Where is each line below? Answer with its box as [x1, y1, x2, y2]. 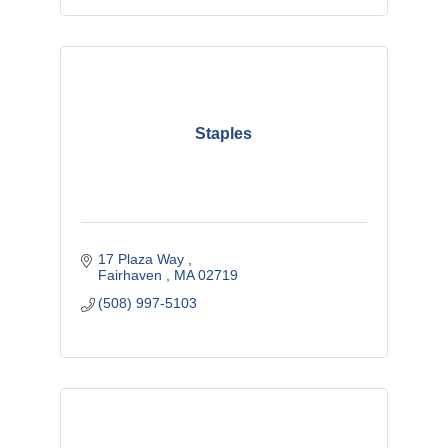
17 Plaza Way [98, 250, 189, 267]
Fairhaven [98, 266, 167, 283]
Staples [195, 124, 253, 142]
